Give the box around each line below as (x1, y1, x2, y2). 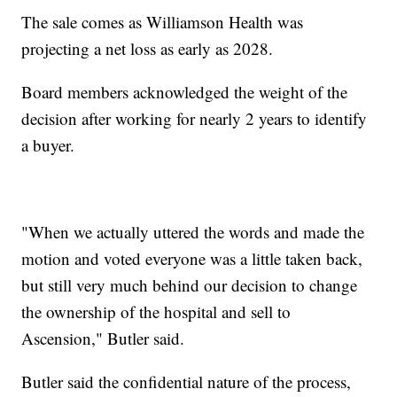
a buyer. (21, 134, 75, 157)
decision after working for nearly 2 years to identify (21, 107, 368, 130)
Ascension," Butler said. (21, 327, 185, 350)
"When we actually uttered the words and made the (21, 221, 365, 244)
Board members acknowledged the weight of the (21, 81, 348, 104)
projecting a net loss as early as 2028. (21, 37, 274, 60)
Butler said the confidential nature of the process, (21, 370, 352, 393)
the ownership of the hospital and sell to (21, 300, 292, 323)
